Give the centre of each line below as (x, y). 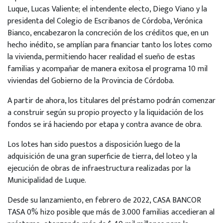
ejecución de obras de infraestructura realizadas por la (99, 169)
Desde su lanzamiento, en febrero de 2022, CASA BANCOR (104, 201)
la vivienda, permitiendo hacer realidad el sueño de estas (101, 57)
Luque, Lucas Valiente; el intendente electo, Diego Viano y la (107, 9)
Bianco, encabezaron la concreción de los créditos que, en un (108, 33)
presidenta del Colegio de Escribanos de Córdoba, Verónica (105, 21)
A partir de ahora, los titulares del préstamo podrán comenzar (111, 101)
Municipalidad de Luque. (47, 181)
